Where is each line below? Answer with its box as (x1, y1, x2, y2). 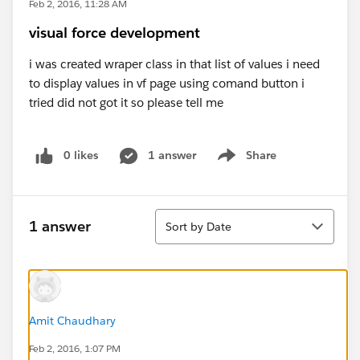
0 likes (63, 148, 98, 162)
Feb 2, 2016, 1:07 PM (29, 341, 121, 355)
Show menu (212, 156, 277, 171)
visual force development (29, 23, 200, 42)
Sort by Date (166, 219, 231, 234)
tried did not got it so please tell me (29, 95, 223, 110)
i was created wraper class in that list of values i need (29, 56, 320, 72)
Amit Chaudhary (29, 313, 116, 328)
